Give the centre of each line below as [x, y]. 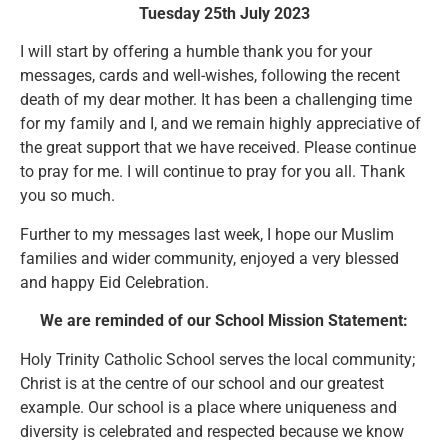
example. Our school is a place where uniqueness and [208, 407]
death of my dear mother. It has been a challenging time [216, 100]
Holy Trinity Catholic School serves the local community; [217, 359]
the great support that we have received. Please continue [218, 148]
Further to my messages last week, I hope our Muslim [207, 234]
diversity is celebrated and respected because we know [212, 431]
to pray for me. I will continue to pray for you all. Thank [212, 172]
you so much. [67, 196]
